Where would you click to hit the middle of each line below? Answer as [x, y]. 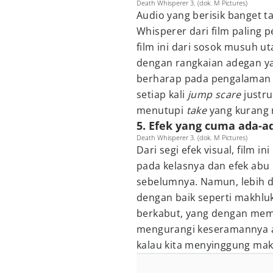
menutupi [161, 110]
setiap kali [162, 94]
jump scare [216, 94]
